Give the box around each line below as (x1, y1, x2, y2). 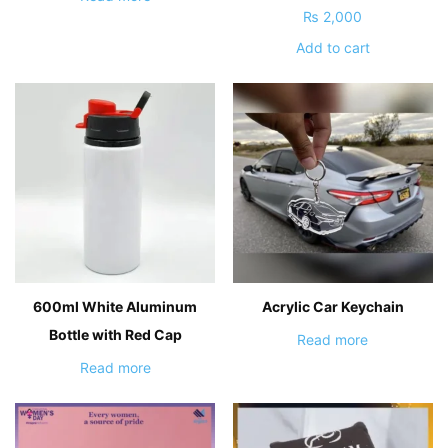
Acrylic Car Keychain (261, 297, 404, 315)
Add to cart (295, 38, 370, 56)
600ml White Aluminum (33, 297, 198, 315)
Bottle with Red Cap (48, 325, 182, 343)
